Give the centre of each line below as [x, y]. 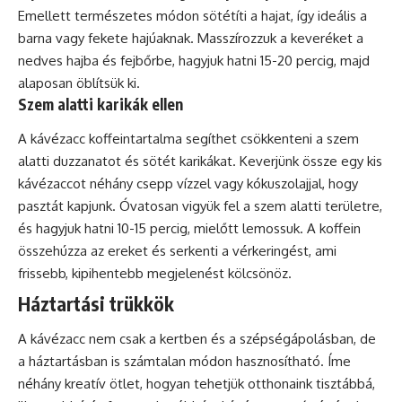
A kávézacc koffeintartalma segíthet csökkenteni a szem [188, 138]
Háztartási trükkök [96, 303]
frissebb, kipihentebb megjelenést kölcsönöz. [155, 273]
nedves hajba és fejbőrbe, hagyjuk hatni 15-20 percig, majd [194, 61]
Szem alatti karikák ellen [100, 104]
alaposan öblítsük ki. [79, 83]
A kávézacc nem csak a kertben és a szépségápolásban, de [197, 339]
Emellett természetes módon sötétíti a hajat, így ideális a [192, 16]
